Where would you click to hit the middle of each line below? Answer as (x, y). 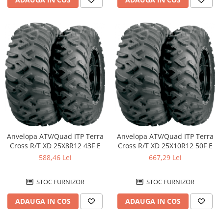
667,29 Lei (165, 157)
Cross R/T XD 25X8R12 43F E (55, 145)
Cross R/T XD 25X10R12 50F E (165, 145)
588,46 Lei (55, 157)
